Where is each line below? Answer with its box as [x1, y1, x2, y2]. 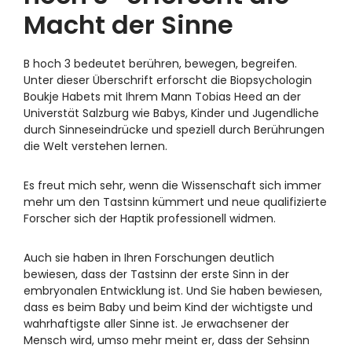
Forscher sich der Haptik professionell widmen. [24, 210, 276, 226]
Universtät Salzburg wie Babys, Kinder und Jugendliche [24, 104, 319, 121]
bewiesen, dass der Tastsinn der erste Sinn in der [24, 266, 289, 282]
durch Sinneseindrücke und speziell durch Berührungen [24, 121, 324, 137]
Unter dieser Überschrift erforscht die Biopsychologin [24, 71, 312, 88]
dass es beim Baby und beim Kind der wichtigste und [24, 299, 313, 315]
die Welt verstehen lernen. [24, 137, 167, 154]
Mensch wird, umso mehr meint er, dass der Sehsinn [24, 332, 310, 348]
